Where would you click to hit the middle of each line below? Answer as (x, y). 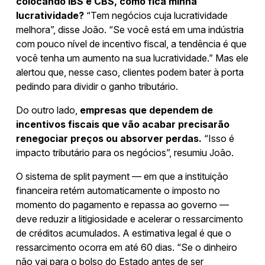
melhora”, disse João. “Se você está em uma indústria (130, 29)
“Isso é (219, 138)
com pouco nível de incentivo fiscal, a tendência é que (131, 43)
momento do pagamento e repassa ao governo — (122, 204)
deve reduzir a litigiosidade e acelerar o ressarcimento (130, 219)
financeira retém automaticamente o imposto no (118, 190)
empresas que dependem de (145, 110)
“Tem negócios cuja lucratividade (156, 15)
